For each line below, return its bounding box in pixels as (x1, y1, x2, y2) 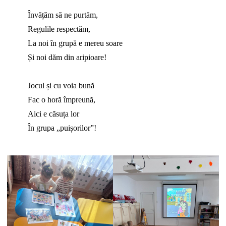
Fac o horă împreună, (27, 95, 95, 104)
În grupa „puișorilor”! (27, 124, 96, 133)
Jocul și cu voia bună (27, 81, 94, 90)
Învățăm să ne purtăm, (27, 11, 98, 20)
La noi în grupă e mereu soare (27, 39, 123, 48)
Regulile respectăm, (27, 25, 90, 34)
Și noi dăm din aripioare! (27, 53, 106, 62)
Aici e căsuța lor (27, 109, 79, 119)
